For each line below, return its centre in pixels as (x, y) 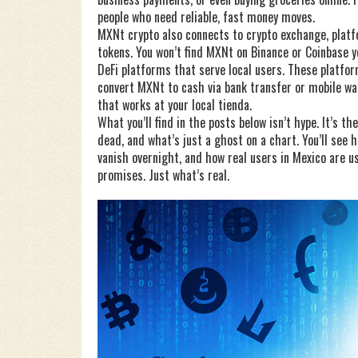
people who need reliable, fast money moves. (206, 17)
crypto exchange (286, 34)
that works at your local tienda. (175, 105)
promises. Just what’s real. (163, 175)
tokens (114, 52)
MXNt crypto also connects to (172, 34)
